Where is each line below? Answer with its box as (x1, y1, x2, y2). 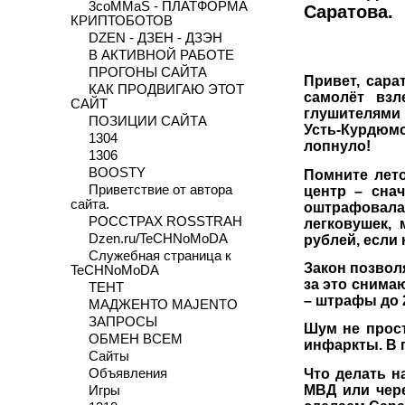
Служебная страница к (88, 249, 231, 263)
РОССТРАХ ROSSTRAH (88, 214, 242, 229)
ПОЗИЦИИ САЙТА (88, 114, 207, 128)
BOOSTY (88, 165, 146, 180)
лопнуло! (303, 138, 371, 155)
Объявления (88, 366, 167, 381)
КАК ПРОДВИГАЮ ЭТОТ (88, 82, 244, 97)
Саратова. (303, 2, 393, 23)
